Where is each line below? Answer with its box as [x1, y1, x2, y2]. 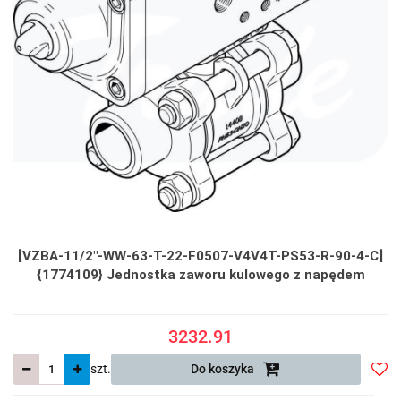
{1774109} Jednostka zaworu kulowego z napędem [36, 266, 365, 283]
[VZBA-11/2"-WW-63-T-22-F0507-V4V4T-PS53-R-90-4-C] [18, 247, 383, 264]
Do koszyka [191, 361, 258, 376]
